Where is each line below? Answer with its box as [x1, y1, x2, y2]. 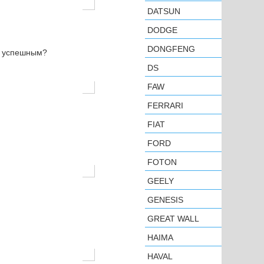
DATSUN [147, 6, 180, 16]
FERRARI [147, 101, 183, 110]
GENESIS [147, 195, 183, 204]
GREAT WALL [147, 214, 199, 223]
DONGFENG [147, 44, 195, 54]
